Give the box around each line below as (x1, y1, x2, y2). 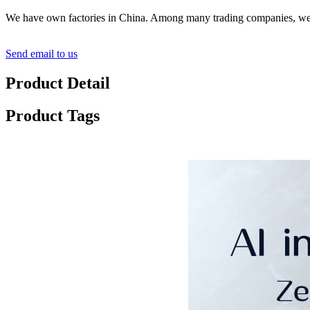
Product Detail (6, 74, 110, 93)
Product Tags (6, 107, 100, 125)
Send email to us (6, 48, 77, 60)
